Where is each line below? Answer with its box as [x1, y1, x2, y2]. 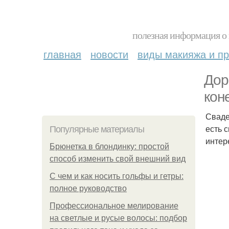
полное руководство [50, 184, 127, 193]
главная [43, 47, 81, 61]
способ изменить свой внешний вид [50, 154, 186, 163]
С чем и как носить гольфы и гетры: [50, 172, 184, 180]
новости [90, 47, 128, 61]
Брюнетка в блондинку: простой [50, 142, 169, 151]
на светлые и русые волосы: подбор [50, 214, 187, 222]
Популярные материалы [50, 124, 144, 134]
